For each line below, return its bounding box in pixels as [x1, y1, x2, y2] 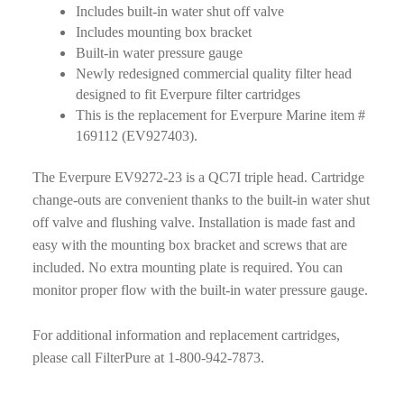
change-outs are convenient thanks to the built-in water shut [32, 192, 370, 208]
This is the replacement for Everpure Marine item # [75, 106, 365, 123]
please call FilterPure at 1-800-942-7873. [32, 350, 264, 366]
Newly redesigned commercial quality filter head [75, 65, 352, 81]
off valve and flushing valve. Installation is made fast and [32, 215, 355, 231]
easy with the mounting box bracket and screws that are [32, 237, 347, 253]
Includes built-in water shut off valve [75, 3, 284, 19]
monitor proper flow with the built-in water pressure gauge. [32, 282, 368, 298]
